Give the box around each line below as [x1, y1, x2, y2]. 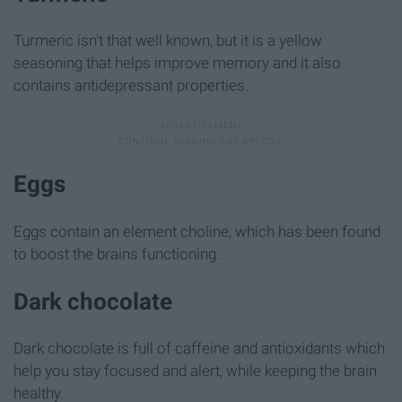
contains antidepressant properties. [13, 76, 249, 95]
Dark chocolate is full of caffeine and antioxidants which [13, 338, 385, 357]
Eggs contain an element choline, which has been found [13, 222, 380, 240]
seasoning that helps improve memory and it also [13, 54, 341, 73]
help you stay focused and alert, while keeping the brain [13, 361, 377, 380]
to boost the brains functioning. [13, 244, 220, 263]
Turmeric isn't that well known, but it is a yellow [13, 31, 322, 50]
